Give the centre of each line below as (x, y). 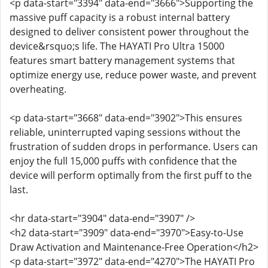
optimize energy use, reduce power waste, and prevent (133, 75)
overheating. (38, 89)
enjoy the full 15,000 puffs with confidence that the (123, 161)
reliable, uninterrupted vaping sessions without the (125, 132)
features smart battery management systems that (122, 60)
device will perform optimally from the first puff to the (131, 175)
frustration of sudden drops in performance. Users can (134, 147)
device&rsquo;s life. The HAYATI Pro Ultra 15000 (117, 46)
